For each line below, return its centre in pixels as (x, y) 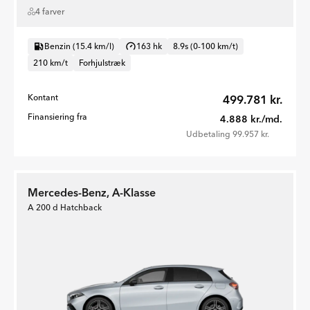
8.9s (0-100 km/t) (206, 46)
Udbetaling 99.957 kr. (228, 134)
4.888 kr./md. (251, 119)
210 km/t (51, 62)
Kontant (43, 97)
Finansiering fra (57, 116)
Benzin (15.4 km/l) (79, 46)
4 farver (50, 11)
